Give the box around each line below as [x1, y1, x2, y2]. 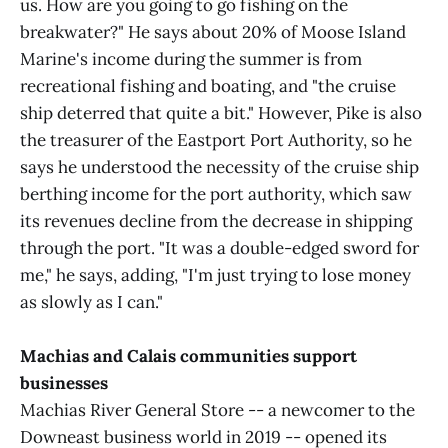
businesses [20, 372, 108, 395]
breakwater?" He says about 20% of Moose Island [20, 21, 406, 43]
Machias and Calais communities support [20, 345, 357, 368]
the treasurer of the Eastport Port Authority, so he [20, 129, 412, 151]
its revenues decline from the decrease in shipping [20, 210, 412, 232]
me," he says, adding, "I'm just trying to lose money [20, 264, 411, 286]
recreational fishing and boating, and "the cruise [20, 75, 396, 97]
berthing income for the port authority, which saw [20, 183, 412, 205]
